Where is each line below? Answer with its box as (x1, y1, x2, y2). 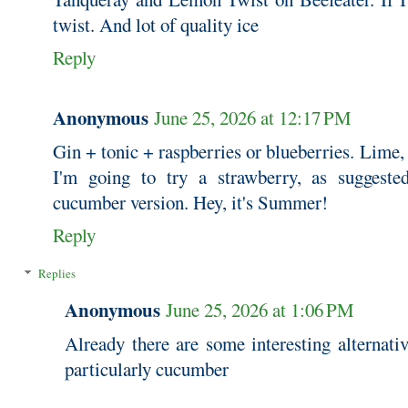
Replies (37, 265, 76, 282)
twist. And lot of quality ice (53, 11, 259, 37)
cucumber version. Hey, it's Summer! (53, 189, 328, 215)
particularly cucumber (65, 356, 229, 382)
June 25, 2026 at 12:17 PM (154, 104, 352, 130)
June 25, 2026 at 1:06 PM (166, 297, 354, 323)
